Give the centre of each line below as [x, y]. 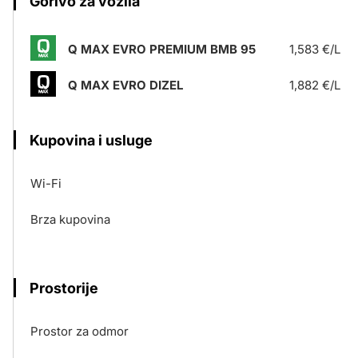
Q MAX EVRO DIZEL [125, 85]
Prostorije [64, 288]
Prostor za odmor [80, 331]
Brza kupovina [70, 219]
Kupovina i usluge [91, 140]
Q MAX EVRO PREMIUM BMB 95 [162, 49]
